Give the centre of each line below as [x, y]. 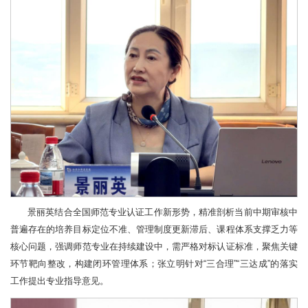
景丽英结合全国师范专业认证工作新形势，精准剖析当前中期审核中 [163, 213]
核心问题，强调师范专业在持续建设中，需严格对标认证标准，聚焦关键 [154, 247]
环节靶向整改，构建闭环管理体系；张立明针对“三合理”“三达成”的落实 [154, 264]
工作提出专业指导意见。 [59, 282]
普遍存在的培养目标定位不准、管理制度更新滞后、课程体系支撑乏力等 [154, 230]
